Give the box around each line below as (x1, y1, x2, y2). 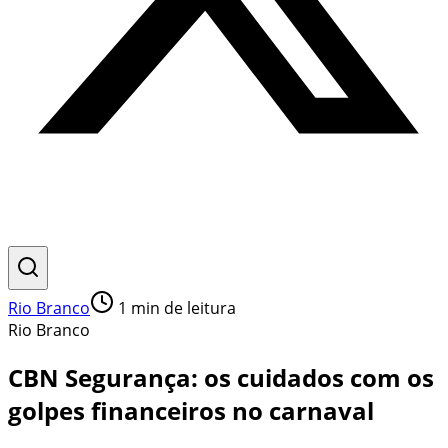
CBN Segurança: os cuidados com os (8, 360, 434, 394)
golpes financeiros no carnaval (8, 393, 374, 427)
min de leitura (127, 297, 236, 319)
